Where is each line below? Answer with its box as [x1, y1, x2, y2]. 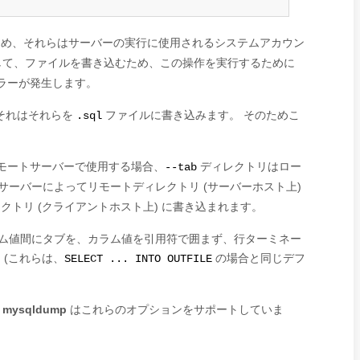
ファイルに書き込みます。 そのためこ [102, 108, 300, 121]
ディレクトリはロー [197, 160, 301, 173]
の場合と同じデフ [212, 252, 305, 264]
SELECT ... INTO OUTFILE [64, 253, 212, 265]
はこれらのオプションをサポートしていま [67, 303, 284, 316]
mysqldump [2, 303, 67, 316]
